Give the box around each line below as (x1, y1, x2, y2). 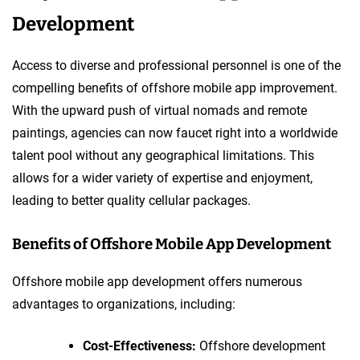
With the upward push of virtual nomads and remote (12, 102, 307, 118)
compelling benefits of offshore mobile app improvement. (12, 80, 337, 96)
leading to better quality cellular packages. (12, 192, 251, 208)
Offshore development (196, 337, 325, 354)
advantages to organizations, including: (12, 296, 235, 312)
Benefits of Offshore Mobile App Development (12, 235, 331, 253)
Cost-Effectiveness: (83, 337, 196, 354)
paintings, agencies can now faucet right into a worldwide (12, 125, 337, 141)
